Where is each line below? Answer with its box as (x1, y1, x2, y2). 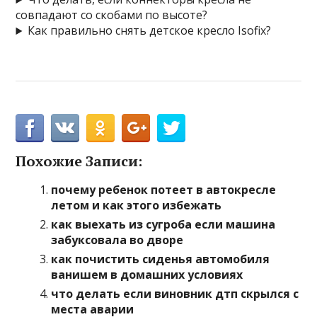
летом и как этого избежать (51, 197, 222, 214)
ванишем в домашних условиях (51, 267, 243, 283)
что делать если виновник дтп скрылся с (51, 286, 299, 302)
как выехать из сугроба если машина (51, 217, 276, 233)
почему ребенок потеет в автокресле (51, 182, 277, 198)
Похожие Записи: (16, 151, 143, 171)
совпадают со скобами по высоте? (16, 7, 208, 23)
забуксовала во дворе (51, 232, 184, 248)
